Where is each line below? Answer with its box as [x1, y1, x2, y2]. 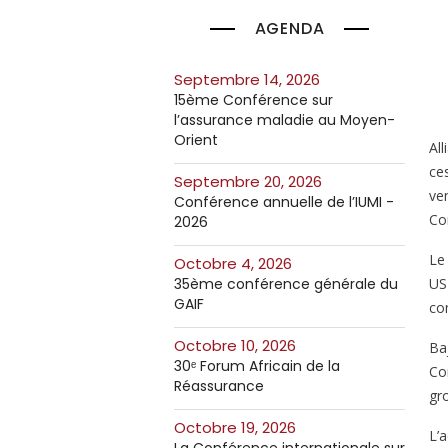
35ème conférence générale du [174, 274, 398, 294]
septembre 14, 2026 [183, 69, 320, 90]
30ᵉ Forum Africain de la [174, 356, 340, 376]
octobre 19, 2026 [186, 417, 296, 438]
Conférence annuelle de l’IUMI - [174, 192, 394, 212]
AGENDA [254, 17, 325, 40]
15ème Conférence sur [174, 90, 333, 110]
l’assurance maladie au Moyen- [174, 110, 395, 130]
